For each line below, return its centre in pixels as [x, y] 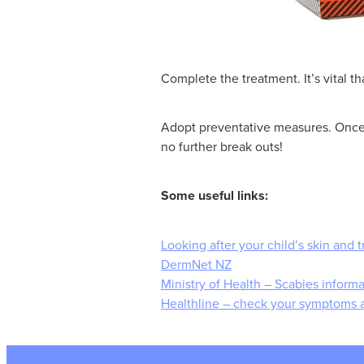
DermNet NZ [196, 264]
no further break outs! [222, 146]
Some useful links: [214, 195]
